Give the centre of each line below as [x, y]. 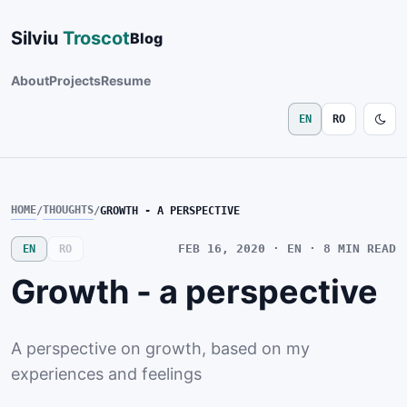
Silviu [35, 39]
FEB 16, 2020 [222, 249]
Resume [126, 80]
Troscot [96, 39]
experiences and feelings [106, 373]
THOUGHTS [68, 210]
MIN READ [367, 249]
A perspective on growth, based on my [160, 348]
